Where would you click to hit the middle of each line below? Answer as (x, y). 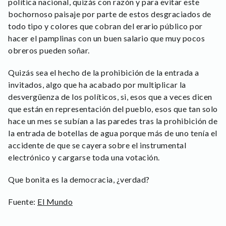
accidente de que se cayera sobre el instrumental (97, 145)
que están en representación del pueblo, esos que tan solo (113, 109)
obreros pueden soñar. (49, 50)
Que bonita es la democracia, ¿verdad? (79, 180)
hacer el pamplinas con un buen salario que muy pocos (106, 38)
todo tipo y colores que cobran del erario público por (105, 26)
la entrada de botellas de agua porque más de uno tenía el (113, 133)
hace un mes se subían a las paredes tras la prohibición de (113, 121)
